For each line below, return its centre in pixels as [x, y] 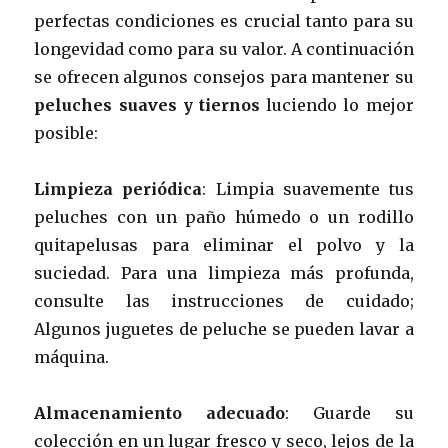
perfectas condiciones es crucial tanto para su [224, 20]
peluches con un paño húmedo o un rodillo [224, 216]
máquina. [72, 356]
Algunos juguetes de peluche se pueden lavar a [224, 328]
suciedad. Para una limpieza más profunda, [224, 272]
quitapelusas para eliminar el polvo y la [224, 244]
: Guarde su [349, 412]
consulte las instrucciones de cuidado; [224, 300]
